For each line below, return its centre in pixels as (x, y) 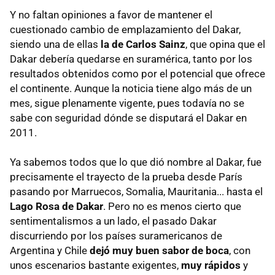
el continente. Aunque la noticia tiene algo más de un (131, 88)
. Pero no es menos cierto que (172, 206)
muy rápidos (211, 265)
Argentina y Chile (50, 250)
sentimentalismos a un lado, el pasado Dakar (113, 221)
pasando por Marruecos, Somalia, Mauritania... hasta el (136, 192)
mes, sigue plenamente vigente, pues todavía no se (127, 103)
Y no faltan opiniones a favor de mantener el (111, 15)
